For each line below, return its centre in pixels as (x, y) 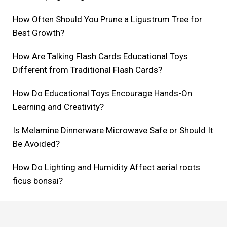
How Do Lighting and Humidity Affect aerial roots (106, 167)
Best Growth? (39, 33)
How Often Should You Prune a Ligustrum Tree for (107, 20)
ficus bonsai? (38, 181)
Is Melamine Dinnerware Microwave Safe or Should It (113, 130)
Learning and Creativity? (58, 107)
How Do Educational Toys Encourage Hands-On (102, 93)
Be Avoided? (36, 144)
